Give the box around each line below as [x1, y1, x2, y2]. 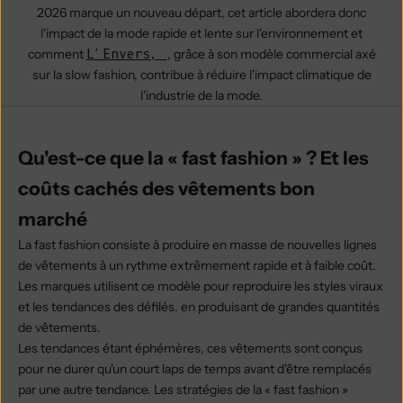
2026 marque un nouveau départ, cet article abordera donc [37, 4, 366, 22]
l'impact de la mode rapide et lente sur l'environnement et [40, 25, 363, 42]
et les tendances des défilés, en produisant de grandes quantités [18, 299, 380, 316]
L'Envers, [85, 46, 159, 63]
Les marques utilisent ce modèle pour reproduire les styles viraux [18, 278, 383, 295]
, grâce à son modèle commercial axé [166, 46, 376, 63]
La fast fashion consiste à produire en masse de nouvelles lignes [18, 237, 377, 254]
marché [18, 208, 87, 231]
